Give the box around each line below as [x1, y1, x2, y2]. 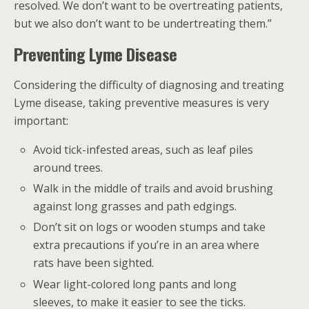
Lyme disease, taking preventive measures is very [14, 95, 269, 110]
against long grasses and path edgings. [33, 199, 237, 215]
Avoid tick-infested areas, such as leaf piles [33, 142, 254, 157]
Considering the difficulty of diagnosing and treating [14, 77, 284, 92]
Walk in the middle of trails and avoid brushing [33, 181, 274, 197]
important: [14, 113, 68, 128]
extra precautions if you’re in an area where [33, 237, 260, 253]
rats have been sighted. [33, 255, 154, 271]
